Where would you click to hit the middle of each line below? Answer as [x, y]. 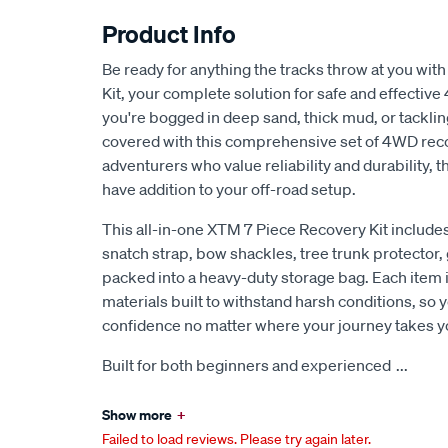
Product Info [169, 34]
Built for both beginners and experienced [246, 365]
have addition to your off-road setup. [229, 189]
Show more [137, 414]
